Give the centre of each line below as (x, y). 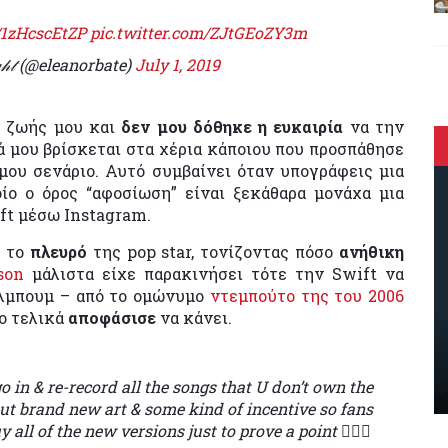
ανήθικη (372, 251)
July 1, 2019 (177, 64)
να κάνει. (196, 317)
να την (374, 126)
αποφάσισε (114, 317)
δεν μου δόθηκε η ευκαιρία (232, 126)
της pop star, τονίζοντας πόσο (216, 251)
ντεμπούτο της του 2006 (307, 295)
